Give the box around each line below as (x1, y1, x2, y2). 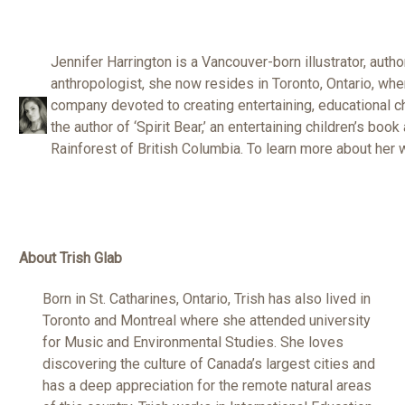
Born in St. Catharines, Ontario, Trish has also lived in (42, 289, 371, 307)
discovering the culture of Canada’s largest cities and (42, 354, 375, 372)
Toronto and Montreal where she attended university (42, 311, 371, 329)
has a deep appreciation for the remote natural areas (42, 376, 372, 394)
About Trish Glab (19, 249, 122, 267)
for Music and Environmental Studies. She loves (42, 333, 344, 351)
